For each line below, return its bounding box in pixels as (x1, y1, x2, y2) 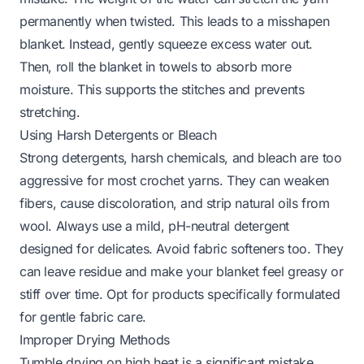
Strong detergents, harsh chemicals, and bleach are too (19, 149, 342, 166)
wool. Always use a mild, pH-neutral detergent (19, 217, 290, 234)
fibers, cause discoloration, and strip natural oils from (19, 194, 330, 211)
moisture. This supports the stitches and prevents (19, 80, 305, 97)
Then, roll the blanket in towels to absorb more (19, 58, 292, 75)
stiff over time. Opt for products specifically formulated (19, 285, 340, 302)
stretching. (19, 103, 80, 120)
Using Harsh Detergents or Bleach (19, 126, 217, 143)
